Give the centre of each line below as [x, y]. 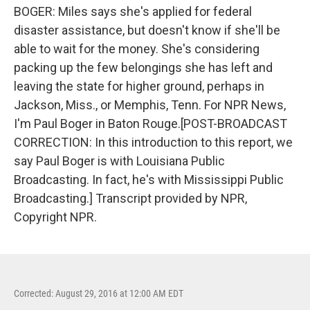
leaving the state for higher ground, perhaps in [139, 86]
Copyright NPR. [55, 217]
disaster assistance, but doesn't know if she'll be [147, 30]
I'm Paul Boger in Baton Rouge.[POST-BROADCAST [151, 124]
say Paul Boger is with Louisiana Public [119, 161]
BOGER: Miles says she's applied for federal [133, 11]
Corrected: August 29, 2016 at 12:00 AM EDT [99, 293]
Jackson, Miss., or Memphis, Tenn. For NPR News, [150, 105]
